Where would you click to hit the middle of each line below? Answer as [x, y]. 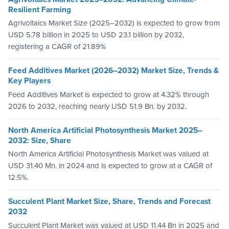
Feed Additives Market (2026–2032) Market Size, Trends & [113, 71]
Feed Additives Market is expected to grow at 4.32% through [109, 94]
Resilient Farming [40, 9]
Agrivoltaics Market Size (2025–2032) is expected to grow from [114, 23]
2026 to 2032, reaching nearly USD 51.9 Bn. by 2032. [97, 106]
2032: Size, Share [40, 140]
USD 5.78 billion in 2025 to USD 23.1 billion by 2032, [96, 35]
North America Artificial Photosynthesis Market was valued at [108, 154]
